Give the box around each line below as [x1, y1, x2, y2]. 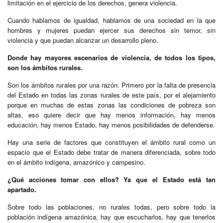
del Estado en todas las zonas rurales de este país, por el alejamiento [7, 90, 216, 100]
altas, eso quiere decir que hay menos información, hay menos [7, 110, 216, 120]
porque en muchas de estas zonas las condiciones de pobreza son [7, 100, 216, 110]
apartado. [7, 185, 36, 195]
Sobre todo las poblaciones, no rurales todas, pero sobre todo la [7, 202, 216, 212]
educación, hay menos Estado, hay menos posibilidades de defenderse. [7, 120, 215, 130]
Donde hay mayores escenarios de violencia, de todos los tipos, [7, 53, 216, 63]
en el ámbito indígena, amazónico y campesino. [7, 157, 145, 167]
